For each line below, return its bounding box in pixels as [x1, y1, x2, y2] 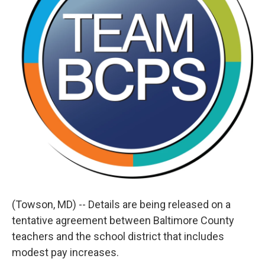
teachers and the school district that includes [12, 230, 224, 243]
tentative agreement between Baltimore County [12, 214, 234, 227]
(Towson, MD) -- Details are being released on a [12, 198, 231, 211]
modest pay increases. [12, 246, 119, 258]
